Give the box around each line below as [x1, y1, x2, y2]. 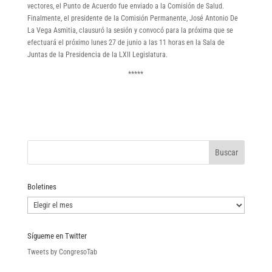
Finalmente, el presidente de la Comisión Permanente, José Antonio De [27, 13, 238, 22]
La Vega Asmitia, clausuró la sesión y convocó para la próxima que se [27, 25, 233, 35]
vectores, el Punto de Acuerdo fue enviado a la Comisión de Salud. [27, 1, 224, 10]
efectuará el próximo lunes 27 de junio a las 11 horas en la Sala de [27, 38, 225, 47]
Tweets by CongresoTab [27, 247, 97, 256]
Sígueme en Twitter [27, 231, 87, 240]
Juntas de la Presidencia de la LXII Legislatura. [27, 50, 168, 59]
